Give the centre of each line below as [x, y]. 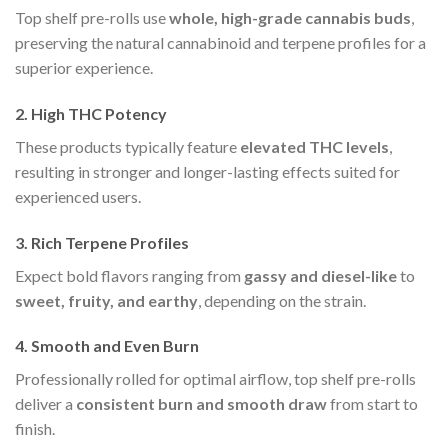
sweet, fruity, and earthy [106, 300]
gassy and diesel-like [320, 275]
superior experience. [84, 67]
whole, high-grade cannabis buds [290, 17]
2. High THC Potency [91, 113]
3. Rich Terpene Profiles [102, 242]
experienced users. [78, 196]
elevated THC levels [314, 146]
